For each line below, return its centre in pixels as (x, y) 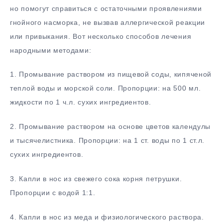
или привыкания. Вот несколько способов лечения (101, 36)
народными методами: (51, 50)
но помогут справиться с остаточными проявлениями (106, 8)
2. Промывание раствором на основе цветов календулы (111, 127)
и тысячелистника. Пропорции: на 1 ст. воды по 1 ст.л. (108, 141)
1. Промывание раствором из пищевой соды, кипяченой (111, 74)
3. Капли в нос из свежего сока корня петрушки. (96, 178)
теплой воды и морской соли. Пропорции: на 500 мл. (106, 88)
